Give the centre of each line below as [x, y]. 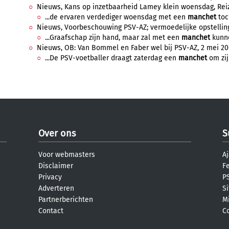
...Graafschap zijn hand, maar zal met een [113, 38]
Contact [51, 211]
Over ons [57, 133]
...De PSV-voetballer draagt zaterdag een [112, 58]
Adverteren [56, 188]
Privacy [50, 177]
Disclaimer [56, 166]
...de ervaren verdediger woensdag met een [116, 17]
